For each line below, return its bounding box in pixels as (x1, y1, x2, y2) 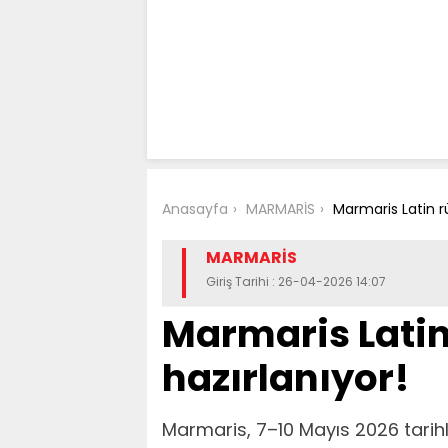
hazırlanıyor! (162, 352, 409, 404)
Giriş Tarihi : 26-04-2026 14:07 (206, 273, 386, 290)
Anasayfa (162, 199, 228, 219)
